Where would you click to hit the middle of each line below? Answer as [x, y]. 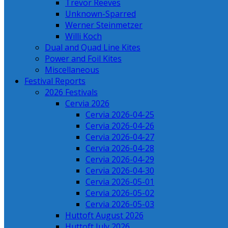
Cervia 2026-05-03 [120, 204]
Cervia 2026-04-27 [120, 137]
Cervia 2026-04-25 [120, 115]
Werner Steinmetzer [104, 25]
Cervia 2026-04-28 [120, 148]
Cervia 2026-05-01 [120, 182]
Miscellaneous [72, 70]
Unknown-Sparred [101, 14]
